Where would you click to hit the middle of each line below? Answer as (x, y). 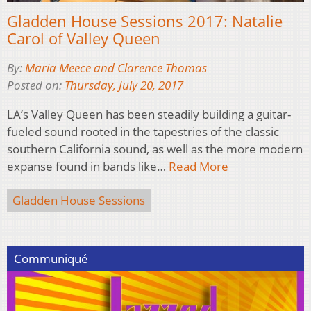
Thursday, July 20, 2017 (124, 85)
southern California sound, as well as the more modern (155, 149)
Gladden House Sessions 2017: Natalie (145, 20)
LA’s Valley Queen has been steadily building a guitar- (149, 114)
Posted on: (36, 85)
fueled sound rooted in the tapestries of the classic (143, 131)
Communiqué (51, 258)
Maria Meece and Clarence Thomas (116, 67)
